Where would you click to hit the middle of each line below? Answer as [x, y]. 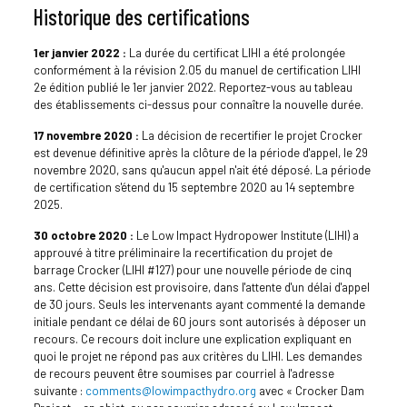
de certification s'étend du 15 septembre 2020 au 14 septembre [194, 188]
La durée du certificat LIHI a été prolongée [235, 53]
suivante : [59, 391]
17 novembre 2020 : [86, 136]
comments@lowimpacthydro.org [170, 391]
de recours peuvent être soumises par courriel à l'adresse [184, 374]
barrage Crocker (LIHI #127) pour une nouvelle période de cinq [192, 270]
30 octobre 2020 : [83, 236]
